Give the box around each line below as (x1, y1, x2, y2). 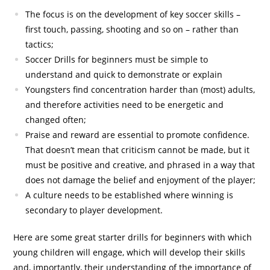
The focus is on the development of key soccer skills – (25, 8, 241, 20)
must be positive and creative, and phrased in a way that (25, 159, 256, 171)
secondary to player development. (25, 204, 163, 216)
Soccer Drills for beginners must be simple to (25, 54, 209, 66)
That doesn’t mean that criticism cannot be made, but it (25, 144, 250, 156)
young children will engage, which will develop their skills (13, 246, 246, 259)
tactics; (25, 39, 54, 51)
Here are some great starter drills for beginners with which (13, 231, 253, 243)
